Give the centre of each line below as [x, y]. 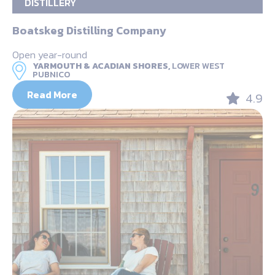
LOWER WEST [198, 66]
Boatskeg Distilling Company [89, 30]
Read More [52, 94]
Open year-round [50, 54]
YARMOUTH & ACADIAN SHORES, [101, 66]
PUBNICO [51, 74]
